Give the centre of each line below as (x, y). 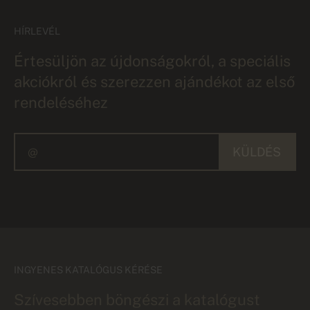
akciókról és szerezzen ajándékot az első (154, 81)
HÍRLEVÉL (37, 31)
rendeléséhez (61, 102)
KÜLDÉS (257, 152)
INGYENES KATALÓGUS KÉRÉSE (88, 270)
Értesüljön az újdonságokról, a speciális (152, 61)
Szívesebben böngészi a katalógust (137, 299)
